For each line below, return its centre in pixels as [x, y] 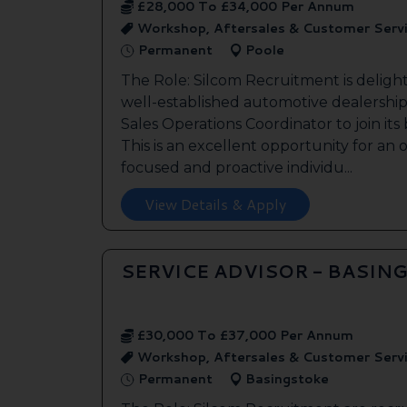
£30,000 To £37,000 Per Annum [243, 335]
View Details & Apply [215, 203]
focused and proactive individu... [237, 167]
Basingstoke [285, 378]
